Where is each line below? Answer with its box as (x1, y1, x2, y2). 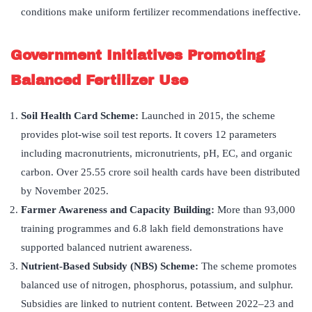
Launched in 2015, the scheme (141, 109, 275, 121)
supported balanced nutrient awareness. (21, 241, 192, 253)
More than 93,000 (217, 203, 295, 215)
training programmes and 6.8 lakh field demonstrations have (21, 222, 283, 234)
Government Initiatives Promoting (10, 47, 265, 63)
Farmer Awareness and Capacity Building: (21, 203, 217, 215)
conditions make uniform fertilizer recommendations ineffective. (21, 6, 301, 17)
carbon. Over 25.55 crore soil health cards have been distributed (21, 166, 300, 178)
